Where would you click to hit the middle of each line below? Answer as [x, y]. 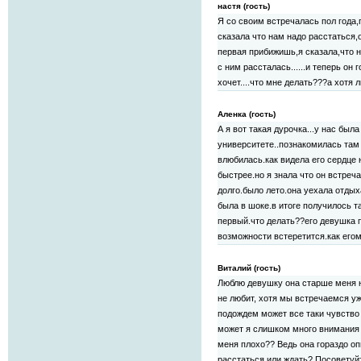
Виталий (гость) [249, 268]
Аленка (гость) [247, 114]
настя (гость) [244, 6]
